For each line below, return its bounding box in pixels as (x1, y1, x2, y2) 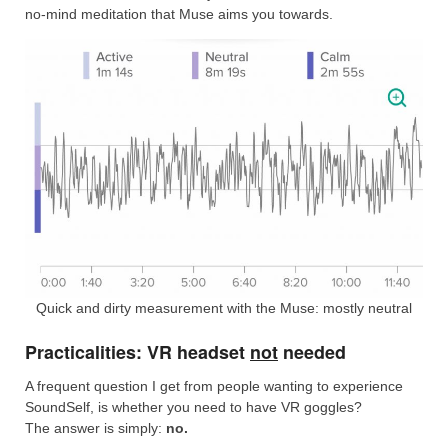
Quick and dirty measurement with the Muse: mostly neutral (36, 300, 412, 317)
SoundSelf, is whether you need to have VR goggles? (25, 398, 362, 415)
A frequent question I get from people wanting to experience (25, 377, 403, 394)
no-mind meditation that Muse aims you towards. (25, 6, 333, 23)
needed (278, 339, 346, 366)
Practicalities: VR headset (25, 339, 250, 366)
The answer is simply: (25, 419, 166, 436)
